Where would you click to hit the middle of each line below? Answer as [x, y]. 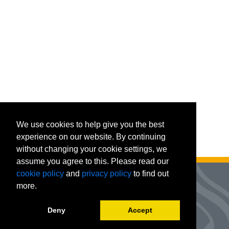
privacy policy [107, 173]
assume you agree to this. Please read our [93, 161]
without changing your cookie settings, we [92, 149]
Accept [140, 210]
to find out [150, 173]
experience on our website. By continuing [91, 136]
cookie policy [40, 173]
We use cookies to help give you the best [90, 124]
